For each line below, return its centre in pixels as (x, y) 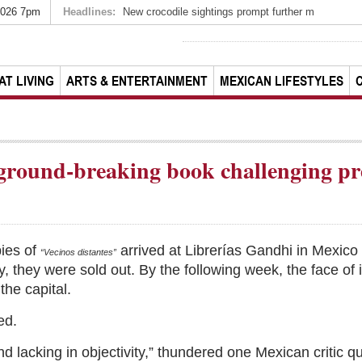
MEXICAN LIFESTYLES (282, 81)
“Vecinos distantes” (78, 252)
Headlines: (89, 12)
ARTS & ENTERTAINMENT (137, 81)
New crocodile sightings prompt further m (219, 12)
